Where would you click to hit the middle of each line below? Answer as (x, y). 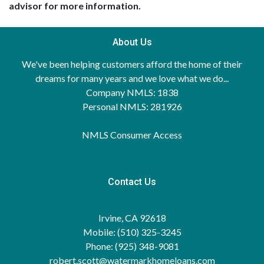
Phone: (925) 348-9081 (132, 246)
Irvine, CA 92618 (132, 218)
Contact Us (132, 182)
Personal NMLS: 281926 (132, 106)
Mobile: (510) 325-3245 (132, 232)
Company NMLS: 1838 (132, 92)
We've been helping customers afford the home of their (132, 64)
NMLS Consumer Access (132, 135)
